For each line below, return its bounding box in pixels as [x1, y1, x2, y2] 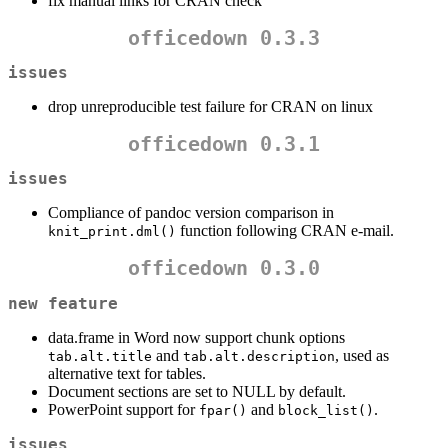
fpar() [199, 402, 247, 418]
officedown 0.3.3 [128, 25, 320, 50]
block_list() [278, 402, 374, 418]
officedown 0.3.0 [128, 256, 320, 281]
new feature [8, 293, 118, 313]
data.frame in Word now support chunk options [48, 328, 345, 346]
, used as [335, 346, 389, 364]
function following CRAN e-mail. [176, 222, 394, 240]
